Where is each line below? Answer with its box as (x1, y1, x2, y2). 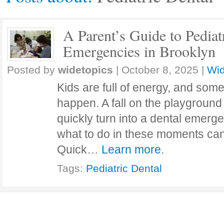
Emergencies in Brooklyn (63, 41, 215, 61)
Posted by (7, 64, 58, 75)
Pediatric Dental (86, 162, 162, 174)
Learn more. (101, 143, 164, 156)
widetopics (58, 64, 113, 75)
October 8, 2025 (121, 64, 198, 75)
